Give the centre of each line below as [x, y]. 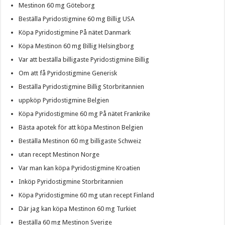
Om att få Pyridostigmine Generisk [68, 73]
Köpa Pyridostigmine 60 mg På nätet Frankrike [85, 114]
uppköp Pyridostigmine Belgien [64, 100]
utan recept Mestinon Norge [59, 154]
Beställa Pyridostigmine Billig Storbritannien [82, 86]
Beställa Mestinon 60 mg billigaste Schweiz [80, 141]
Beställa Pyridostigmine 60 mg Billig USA [77, 19]
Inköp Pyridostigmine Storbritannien [71, 181]
